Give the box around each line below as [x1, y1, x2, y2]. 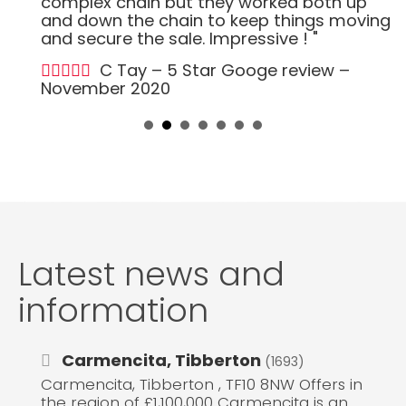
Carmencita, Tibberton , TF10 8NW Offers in [41, 372, 299, 395]
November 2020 [41, 76, 170, 100]
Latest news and [18, 250, 285, 297]
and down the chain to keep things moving [41, 8, 391, 32]
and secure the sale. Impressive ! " [41, 26, 318, 50]
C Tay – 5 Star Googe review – [100, 58, 350, 82]
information [18, 286, 208, 333]
